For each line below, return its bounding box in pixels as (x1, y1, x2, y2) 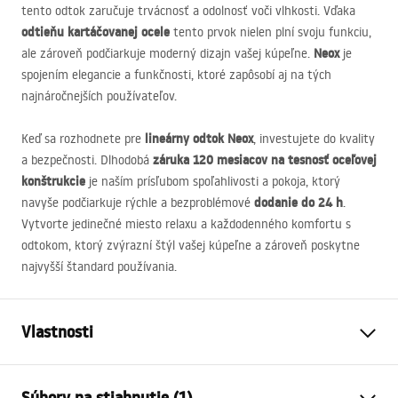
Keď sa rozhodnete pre (21, 131, 145, 147)
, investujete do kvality (253, 131, 375, 147)
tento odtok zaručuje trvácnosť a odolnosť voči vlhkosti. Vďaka (21, 3, 355, 19)
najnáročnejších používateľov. (21, 88, 177, 104)
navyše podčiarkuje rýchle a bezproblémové (21, 195, 254, 211)
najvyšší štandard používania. (21, 259, 177, 275)
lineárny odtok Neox (145, 130, 253, 147)
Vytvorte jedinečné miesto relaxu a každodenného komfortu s (21, 216, 351, 232)
